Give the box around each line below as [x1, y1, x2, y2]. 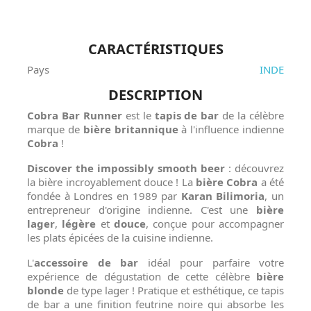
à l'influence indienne [178, 122, 285, 137]
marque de [27, 122, 83, 137]
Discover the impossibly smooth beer [27, 161, 225, 176]
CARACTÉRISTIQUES [87, 40, 224, 59]
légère [62, 217, 96, 231]
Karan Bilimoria [180, 189, 265, 203]
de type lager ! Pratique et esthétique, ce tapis [64, 283, 284, 298]
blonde [27, 283, 64, 298]
